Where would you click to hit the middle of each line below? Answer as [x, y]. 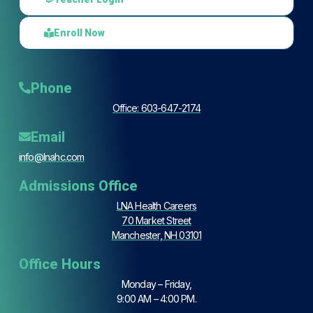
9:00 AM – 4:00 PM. [156, 298]
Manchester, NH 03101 [156, 235]
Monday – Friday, [156, 284]
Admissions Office [78, 185]
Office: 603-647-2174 [156, 108]
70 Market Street [156, 220]
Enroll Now [79, 33]
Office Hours [59, 264]
